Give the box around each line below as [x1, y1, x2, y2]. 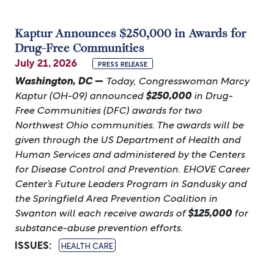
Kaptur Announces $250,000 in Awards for [15, 24, 246, 41]
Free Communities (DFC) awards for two [15, 102, 202, 117]
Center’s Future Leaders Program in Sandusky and [15, 175, 246, 190]
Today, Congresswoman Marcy [106, 72, 249, 87]
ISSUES [15, 237, 49, 252]
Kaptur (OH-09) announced [15, 87, 146, 102]
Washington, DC [15, 72, 95, 87]
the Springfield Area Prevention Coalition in [15, 190, 217, 205]
